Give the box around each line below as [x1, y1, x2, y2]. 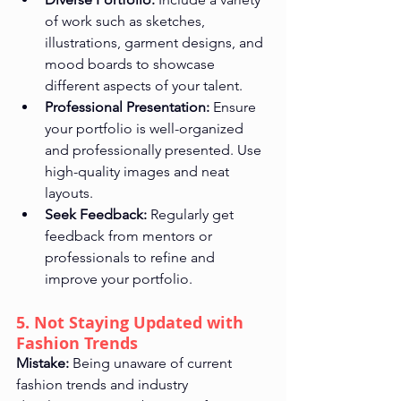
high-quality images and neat [45, 163, 233, 181]
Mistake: [16, 354, 69, 372]
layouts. [45, 184, 93, 202]
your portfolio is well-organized [45, 120, 247, 138]
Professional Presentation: [45, 98, 209, 116]
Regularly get [147, 206, 237, 224]
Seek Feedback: [45, 206, 147, 224]
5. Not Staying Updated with [16, 311, 248, 335]
